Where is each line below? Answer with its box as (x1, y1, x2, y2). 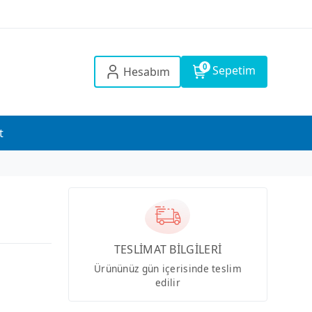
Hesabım (123, 64, 170, 80)
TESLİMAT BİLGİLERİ (114, 241, 222, 257)
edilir (155, 275, 180, 289)
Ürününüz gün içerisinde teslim (93, 261, 242, 275)
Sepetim (212, 63, 256, 79)
